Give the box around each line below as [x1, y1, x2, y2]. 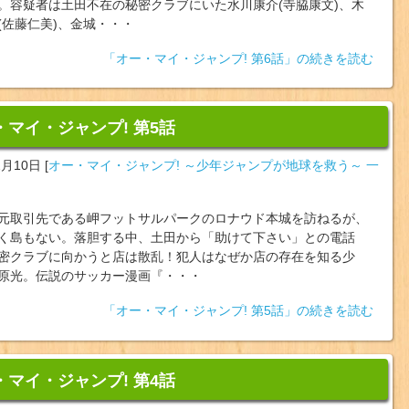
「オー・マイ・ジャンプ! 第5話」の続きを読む [103, 303, 373, 319]
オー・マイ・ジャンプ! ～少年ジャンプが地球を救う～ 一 [47, 157, 379, 173]
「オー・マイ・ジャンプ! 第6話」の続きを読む [103, 50, 373, 66]
